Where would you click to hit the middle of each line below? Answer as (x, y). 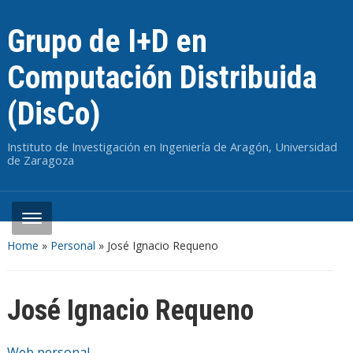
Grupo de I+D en (107, 41)
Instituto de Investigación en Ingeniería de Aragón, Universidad (172, 147)
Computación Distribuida (162, 78)
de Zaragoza (40, 160)
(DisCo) (54, 114)
